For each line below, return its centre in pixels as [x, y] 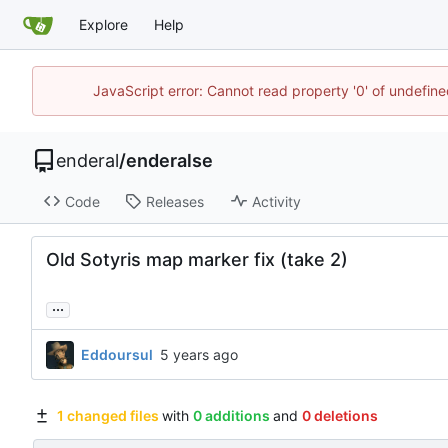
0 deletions [339, 416]
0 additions [231, 416]
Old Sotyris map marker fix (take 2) [197, 260]
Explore [103, 24]
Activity [276, 201]
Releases [174, 201]
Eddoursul [117, 354]
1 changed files [107, 416]
